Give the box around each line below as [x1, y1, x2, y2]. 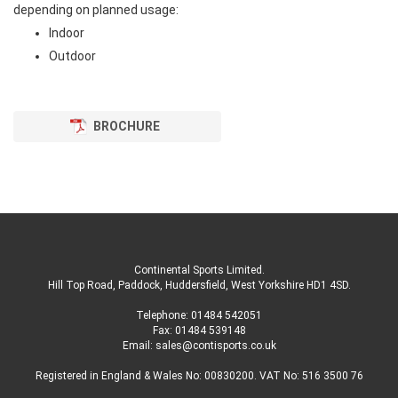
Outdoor [49, 49, 96, 63]
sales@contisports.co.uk [155, 339, 276, 352]
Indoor [49, 26, 84, 40]
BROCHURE [92, 119, 160, 133]
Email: [122, 339, 155, 352]
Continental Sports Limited [133, 264, 262, 276]
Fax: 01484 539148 [152, 324, 246, 337]
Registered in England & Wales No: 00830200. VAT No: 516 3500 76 [35, 370, 363, 382]
